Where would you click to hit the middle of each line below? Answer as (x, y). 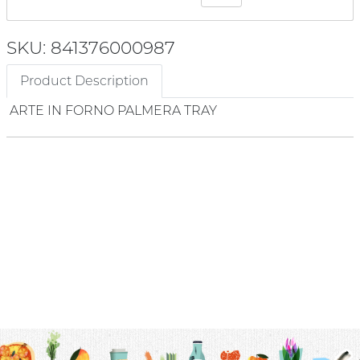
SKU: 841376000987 (91, 47)
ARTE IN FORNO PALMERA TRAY (113, 110)
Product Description (84, 80)
